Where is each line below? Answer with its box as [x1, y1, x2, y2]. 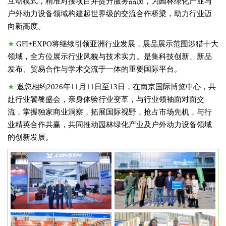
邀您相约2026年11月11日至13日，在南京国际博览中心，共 [17, 82, 216, 91]
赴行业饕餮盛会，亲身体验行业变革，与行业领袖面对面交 [8, 95, 204, 103]
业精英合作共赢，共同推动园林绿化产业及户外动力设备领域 [8, 120, 212, 129]
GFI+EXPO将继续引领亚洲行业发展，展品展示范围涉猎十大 [16, 39, 218, 48]
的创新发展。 [8, 133, 53, 141]
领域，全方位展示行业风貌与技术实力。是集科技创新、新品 [8, 52, 212, 61]
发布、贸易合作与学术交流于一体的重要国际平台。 [8, 65, 182, 73]
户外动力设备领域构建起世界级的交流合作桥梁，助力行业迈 [8, 9, 212, 18]
